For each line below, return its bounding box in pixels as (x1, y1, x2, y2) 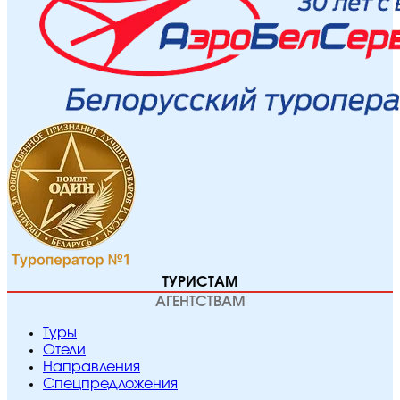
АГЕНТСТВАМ (154, 295, 246, 310)
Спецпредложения (43, 377, 178, 392)
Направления (43, 360, 140, 375)
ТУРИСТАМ (162, 275, 238, 290)
